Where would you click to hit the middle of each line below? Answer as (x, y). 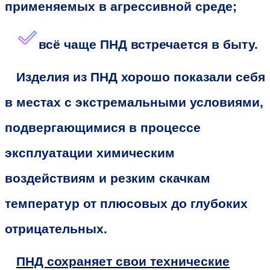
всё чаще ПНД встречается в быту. (148, 44)
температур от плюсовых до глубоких (126, 203)
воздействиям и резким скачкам (108, 178)
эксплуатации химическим (90, 153)
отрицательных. (56, 229)
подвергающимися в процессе (103, 127)
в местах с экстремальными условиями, (134, 102)
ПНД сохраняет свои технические (123, 261)
